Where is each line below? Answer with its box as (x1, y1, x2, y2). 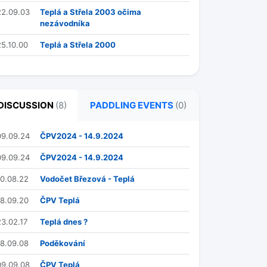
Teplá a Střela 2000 (40, 40, 116, 49)
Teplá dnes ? (40, 217, 88, 226)
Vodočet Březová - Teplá (40, 174, 135, 184)
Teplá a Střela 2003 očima (40, 7, 141, 17)
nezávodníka (40, 18, 90, 28)
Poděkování (40, 238, 85, 248)
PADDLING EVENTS (90, 100, 175, 111)
